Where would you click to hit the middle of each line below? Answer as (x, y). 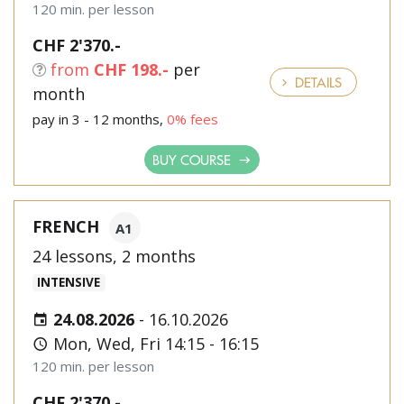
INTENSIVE (69, 282)
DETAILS (317, 82)
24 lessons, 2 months (114, 256)
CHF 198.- (131, 69)
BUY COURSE (193, 159)
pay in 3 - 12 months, (100, 119)
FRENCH (66, 226)
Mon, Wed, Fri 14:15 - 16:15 (154, 344)
